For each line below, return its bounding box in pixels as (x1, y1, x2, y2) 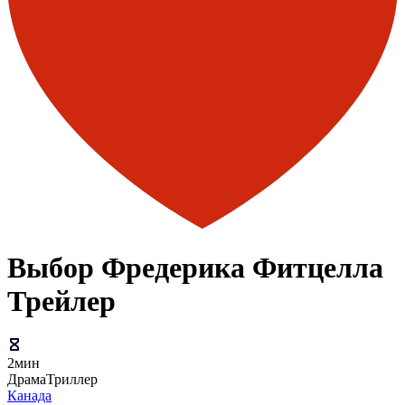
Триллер (46, 372, 98, 388)
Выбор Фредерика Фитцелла (7, 251, 383, 285)
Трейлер (7, 285, 116, 318)
